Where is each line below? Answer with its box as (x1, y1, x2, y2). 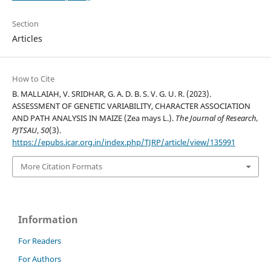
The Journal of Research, (175, 113, 258, 124)
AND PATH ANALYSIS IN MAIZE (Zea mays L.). (11, 113, 175, 124)
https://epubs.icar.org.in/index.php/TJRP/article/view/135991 (11, 137, 235, 148)
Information (18, 212, 78, 226)
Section (11, 18, 39, 30)
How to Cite (11, 73, 54, 85)
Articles (11, 33, 42, 45)
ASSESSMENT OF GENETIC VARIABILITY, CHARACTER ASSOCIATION (11, 100, 250, 112)
